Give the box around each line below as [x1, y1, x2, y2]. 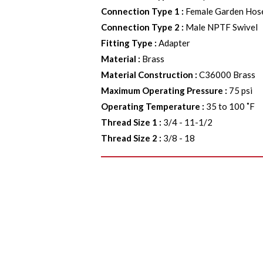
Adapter [159, 38, 191, 48]
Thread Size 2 [101, 133, 158, 143]
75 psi [229, 85, 253, 96]
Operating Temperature [101, 101, 201, 112]
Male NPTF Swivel [186, 22, 258, 32]
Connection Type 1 [101, 6, 180, 16]
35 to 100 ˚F [206, 101, 255, 112]
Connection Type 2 [101, 22, 180, 32]
